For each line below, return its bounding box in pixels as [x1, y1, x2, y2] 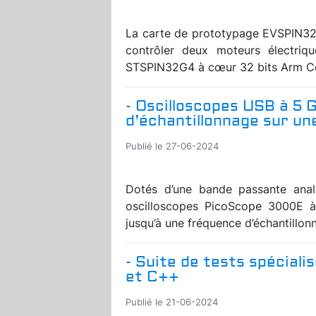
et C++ [126, 267, 179, 286]
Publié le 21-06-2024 [126, 296, 218, 308]
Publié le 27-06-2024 [126, 140, 219, 152]
